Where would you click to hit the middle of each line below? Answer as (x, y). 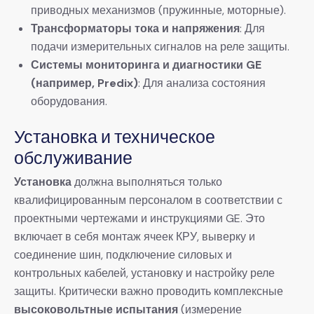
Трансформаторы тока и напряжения (135, 29)
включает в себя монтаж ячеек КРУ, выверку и (135, 236)
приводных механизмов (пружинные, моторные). (158, 11)
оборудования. (69, 102)
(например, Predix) (84, 83)
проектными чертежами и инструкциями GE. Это (139, 218)
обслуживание (73, 158)
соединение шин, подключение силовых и (123, 254)
